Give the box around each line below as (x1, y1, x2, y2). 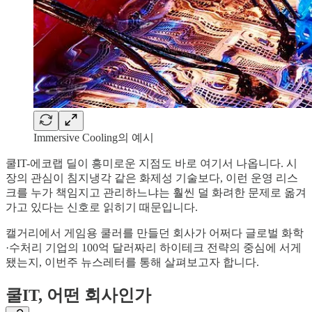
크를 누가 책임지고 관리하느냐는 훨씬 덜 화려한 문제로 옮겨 (6, 187, 306, 199)
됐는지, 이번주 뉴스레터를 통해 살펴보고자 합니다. (6, 256, 259, 269)
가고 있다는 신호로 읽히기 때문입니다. (6, 201, 198, 214)
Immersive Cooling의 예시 (33, 132, 154, 144)
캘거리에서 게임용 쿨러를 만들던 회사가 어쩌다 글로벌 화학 (6, 227, 304, 240)
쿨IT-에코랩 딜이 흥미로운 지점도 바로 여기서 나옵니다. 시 (6, 157, 297, 170)
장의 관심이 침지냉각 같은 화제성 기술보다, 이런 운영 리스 (6, 172, 298, 185)
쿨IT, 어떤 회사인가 (6, 286, 151, 305)
